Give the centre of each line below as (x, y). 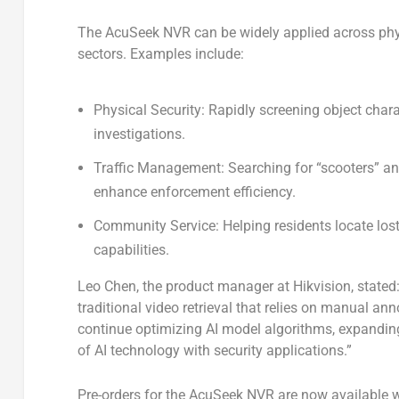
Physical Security (148, 110)
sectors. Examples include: (160, 53)
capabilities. (132, 249)
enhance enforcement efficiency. (195, 191)
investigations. (140, 134)
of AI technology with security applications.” (214, 350)
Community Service (155, 225)
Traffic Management (158, 167)
